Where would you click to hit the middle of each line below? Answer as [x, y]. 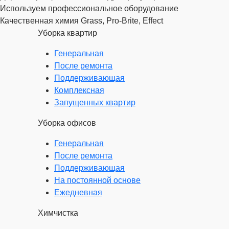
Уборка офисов [67, 123]
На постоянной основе [97, 180]
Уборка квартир [67, 33]
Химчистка [58, 213]
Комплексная [79, 90]
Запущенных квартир [95, 102]
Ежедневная [78, 192]
